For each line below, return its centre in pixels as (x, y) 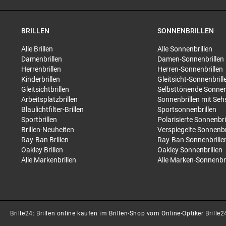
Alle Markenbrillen (49, 160)
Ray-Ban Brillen (45, 140)
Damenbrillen (42, 59)
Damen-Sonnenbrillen (191, 59)
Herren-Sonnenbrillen (190, 69)
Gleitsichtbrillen (45, 89)
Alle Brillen (37, 49)
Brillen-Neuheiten (48, 130)
